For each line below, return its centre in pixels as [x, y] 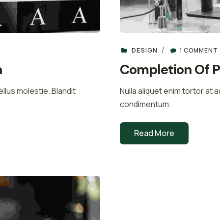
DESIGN [145, 50]
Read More [154, 133]
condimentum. [145, 104]
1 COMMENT [199, 51]
